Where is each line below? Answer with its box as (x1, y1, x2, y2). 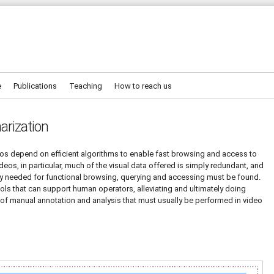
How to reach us (114, 81, 172, 91)
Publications (13, 81, 57, 91)
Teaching (68, 81, 102, 91)
